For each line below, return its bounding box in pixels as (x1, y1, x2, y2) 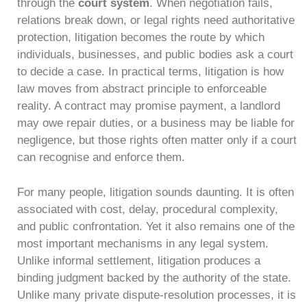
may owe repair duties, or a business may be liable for (17, 116, 295, 130)
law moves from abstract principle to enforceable (17, 82, 267, 95)
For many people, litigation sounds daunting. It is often (17, 185, 294, 199)
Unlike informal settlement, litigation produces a (17, 254, 260, 267)
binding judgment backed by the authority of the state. (17, 271, 291, 284)
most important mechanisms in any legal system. (17, 236, 269, 250)
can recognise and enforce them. (17, 151, 185, 164)
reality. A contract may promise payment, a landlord (17, 99, 280, 112)
